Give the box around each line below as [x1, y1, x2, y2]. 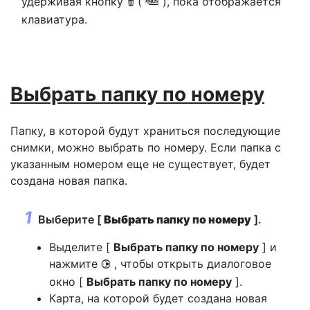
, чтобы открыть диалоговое [111, 256, 271, 271]
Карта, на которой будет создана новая [49, 291, 267, 305]
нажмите [49, 256, 101, 271]
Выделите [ [49, 239, 113, 254]
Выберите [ [38, 212, 104, 226]
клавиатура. [21, 12, 87, 26]
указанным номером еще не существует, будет [10, 156, 271, 171]
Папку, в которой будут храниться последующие [10, 123, 280, 138]
